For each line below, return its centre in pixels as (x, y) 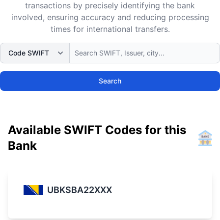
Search (110, 81)
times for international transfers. (110, 29)
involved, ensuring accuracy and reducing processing (110, 17)
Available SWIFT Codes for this (97, 130)
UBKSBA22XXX (80, 190)
